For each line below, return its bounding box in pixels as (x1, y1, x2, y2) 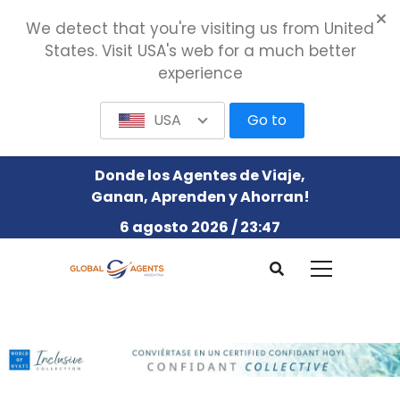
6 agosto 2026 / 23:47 (120, 217, 280, 237)
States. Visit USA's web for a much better (44, 40, 356, 62)
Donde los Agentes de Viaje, (95, 165, 305, 186)
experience (157, 62, 243, 84)
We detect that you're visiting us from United (26, 18, 374, 39)
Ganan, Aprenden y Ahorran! (90, 187, 310, 207)
